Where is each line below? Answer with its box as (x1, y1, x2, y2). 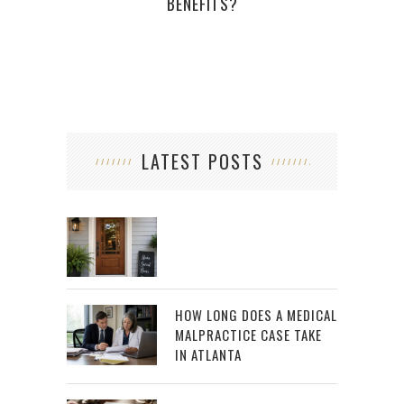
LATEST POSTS (141, 147, 263, 175)
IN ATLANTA (175, 344, 242, 365)
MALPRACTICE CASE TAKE (175, 325, 322, 345)
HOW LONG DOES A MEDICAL (175, 305, 337, 326)
